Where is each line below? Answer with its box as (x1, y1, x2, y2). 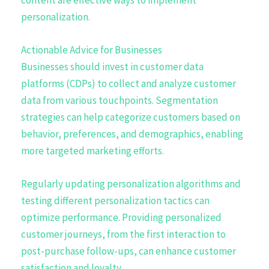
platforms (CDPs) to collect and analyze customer (21, 76, 236, 90)
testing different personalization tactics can (21, 194, 210, 208)
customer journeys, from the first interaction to (21, 228, 226, 241)
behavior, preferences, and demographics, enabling (21, 127, 243, 141)
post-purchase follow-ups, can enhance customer (21, 244, 236, 258)
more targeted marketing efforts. (21, 144, 164, 157)
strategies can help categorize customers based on (21, 110, 240, 124)
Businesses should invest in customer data (21, 59, 204, 73)
